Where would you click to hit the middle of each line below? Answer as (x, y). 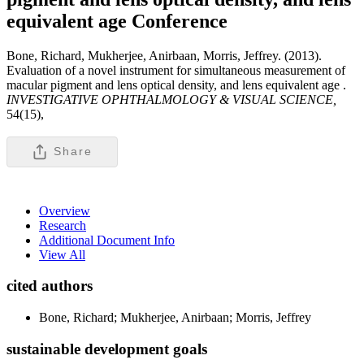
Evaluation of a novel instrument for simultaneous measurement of (176, 70)
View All (62, 254)
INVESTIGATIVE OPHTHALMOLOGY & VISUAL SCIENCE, (171, 99)
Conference (180, 21)
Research (63, 225)
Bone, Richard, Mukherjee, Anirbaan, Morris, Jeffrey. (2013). (164, 55)
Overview (65, 210)
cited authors (50, 286)
